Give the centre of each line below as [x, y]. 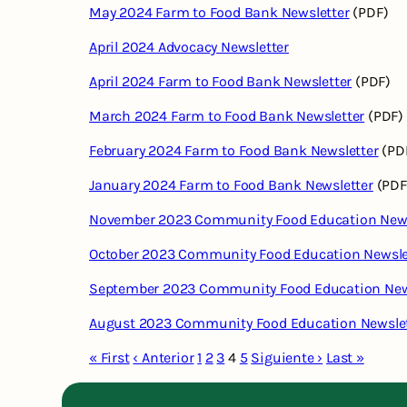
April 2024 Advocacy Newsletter [189, 47]
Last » [345, 358]
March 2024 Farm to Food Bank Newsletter [227, 116]
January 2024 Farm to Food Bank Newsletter [231, 185]
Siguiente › [287, 358]
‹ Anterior [164, 358]
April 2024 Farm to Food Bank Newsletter [221, 82]
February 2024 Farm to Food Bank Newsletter [234, 151]
